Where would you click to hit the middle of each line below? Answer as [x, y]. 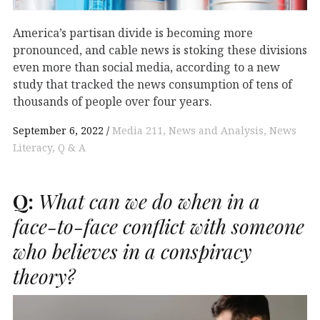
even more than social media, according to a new [146, 67]
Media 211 [137, 130]
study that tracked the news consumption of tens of [152, 84]
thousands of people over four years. [112, 101]
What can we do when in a [147, 201]
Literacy [32, 147]
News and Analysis [216, 130]
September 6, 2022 [58, 130]
